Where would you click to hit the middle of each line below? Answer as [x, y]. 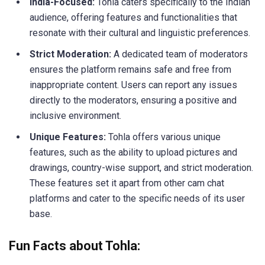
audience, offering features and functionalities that [133, 17]
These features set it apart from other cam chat [127, 183]
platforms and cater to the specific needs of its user [137, 198]
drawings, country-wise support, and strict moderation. [141, 167]
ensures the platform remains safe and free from [130, 69]
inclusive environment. [75, 115]
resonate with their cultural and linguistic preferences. [140, 33]
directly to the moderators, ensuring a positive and [133, 100]
